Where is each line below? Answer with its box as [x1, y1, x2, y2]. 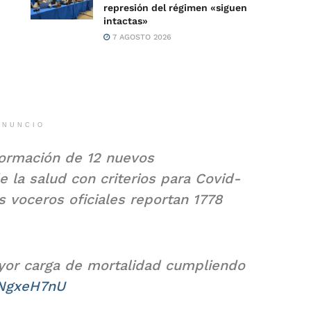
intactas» [103, 15, 148, 26]
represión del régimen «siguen [103, 1, 247, 13]
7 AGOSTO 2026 [110, 32, 171, 42]
